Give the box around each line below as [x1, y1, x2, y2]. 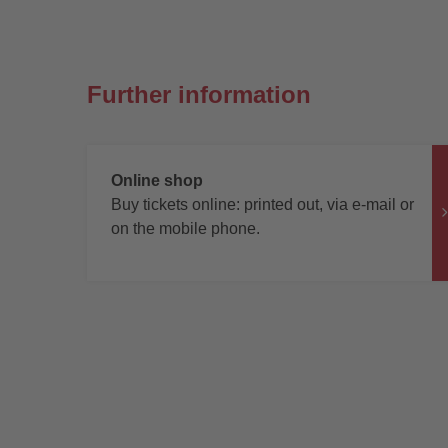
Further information [87, 81, 311, 108]
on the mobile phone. [111, 219, 260, 237]
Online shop [111, 171, 203, 189]
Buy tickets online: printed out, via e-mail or [111, 195, 414, 213]
